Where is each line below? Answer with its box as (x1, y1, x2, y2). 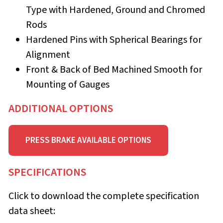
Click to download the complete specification (8, 189, 199, 204)
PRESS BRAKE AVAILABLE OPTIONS (25, 134, 151, 146)
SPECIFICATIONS (8, 164, 86, 181)
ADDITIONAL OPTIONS (8, 100, 113, 116)
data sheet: (8, 204, 55, 219)
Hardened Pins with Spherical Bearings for (26, 32, 202, 47)
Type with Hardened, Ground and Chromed (26, 2, 205, 17)
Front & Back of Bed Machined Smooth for (26, 62, 202, 77)
